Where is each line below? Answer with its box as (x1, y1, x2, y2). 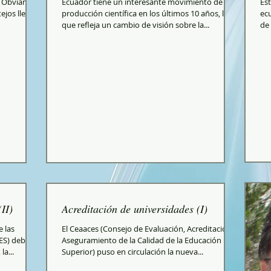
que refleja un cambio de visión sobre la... (62, 19, 209, 30)
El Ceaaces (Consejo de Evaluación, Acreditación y (62, 223, 238, 234)
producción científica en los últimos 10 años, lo (62, 8, 229, 19)
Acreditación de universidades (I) (62, 201, 207, 216)
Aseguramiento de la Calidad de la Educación (62, 235, 221, 246)
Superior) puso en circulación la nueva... (62, 246, 203, 257)
